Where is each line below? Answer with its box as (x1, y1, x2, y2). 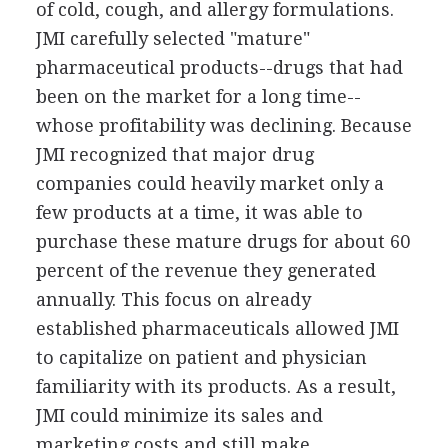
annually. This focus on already (35, 288, 311, 310)
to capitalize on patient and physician (35, 346, 367, 368)
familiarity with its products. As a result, (35, 375, 396, 397)
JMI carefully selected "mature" (35, 27, 310, 49)
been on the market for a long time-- (35, 85, 361, 107)
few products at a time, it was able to (35, 201, 363, 223)
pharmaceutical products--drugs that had (35, 56, 403, 78)
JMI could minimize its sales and (35, 404, 323, 426)
